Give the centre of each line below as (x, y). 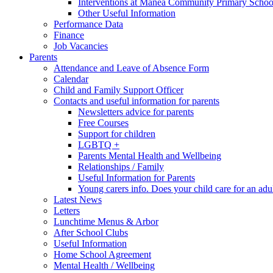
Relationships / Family (121, 166)
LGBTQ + (99, 144)
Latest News (78, 199)
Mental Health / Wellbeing (104, 265)
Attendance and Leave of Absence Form (131, 68)
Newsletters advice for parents (136, 112)
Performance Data (88, 24)
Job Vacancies (81, 46)
